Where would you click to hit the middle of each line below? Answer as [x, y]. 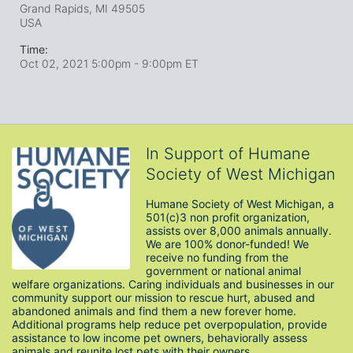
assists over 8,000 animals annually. [239, 230]
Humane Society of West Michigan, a [240, 204]
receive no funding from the [217, 257]
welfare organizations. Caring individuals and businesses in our [173, 284]
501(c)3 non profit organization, [228, 217]
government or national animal [223, 271]
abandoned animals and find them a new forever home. [154, 311]
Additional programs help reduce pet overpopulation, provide [169, 324]
